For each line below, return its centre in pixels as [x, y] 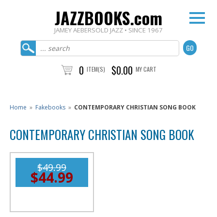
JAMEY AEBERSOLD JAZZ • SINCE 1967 [108, 30]
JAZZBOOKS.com [108, 18]
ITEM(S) [96, 69]
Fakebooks [50, 107]
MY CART [146, 69]
